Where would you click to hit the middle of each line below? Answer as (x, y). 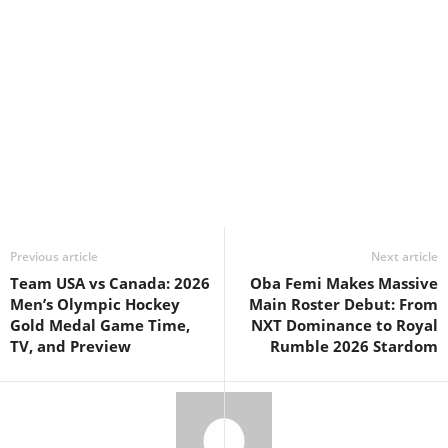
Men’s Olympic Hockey (95, 304)
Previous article (54, 257)
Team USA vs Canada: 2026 (110, 283)
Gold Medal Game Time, (100, 325)
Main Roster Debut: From (343, 304)
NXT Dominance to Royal (344, 325)
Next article (404, 257)
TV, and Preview (70, 346)
